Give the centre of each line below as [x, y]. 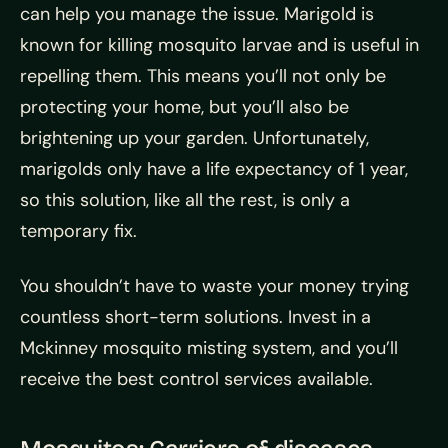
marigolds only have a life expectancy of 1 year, [214, 169]
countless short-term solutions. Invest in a [195, 317]
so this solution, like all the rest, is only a [185, 200]
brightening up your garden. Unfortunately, [194, 138]
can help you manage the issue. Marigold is [197, 14]
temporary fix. [78, 231]
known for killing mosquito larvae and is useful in [219, 45]
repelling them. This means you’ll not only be [203, 76]
